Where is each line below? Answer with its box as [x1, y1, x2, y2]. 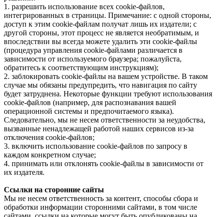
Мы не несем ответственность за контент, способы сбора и [4, 194, 198, 202]
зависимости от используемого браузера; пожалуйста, [4, 54, 182, 63]
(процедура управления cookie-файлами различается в [4, 46, 183, 54]
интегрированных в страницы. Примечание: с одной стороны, [4, 11, 211, 19]
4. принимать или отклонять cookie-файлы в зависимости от [4, 159, 203, 168]
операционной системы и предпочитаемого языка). [4, 107, 174, 115]
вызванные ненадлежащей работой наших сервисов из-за [4, 124, 194, 133]
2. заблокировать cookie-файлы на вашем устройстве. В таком [4, 72, 208, 80]
